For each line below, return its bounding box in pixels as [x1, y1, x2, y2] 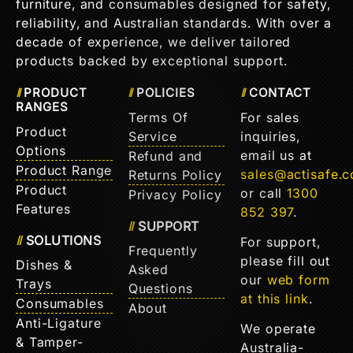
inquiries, [240, 128, 301, 144]
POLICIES [136, 84, 195, 100]
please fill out [240, 253, 331, 269]
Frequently [128, 242, 198, 258]
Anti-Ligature [16, 314, 102, 331]
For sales [240, 109, 300, 125]
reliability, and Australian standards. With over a [16, 14, 332, 31]
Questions [128, 280, 193, 296]
